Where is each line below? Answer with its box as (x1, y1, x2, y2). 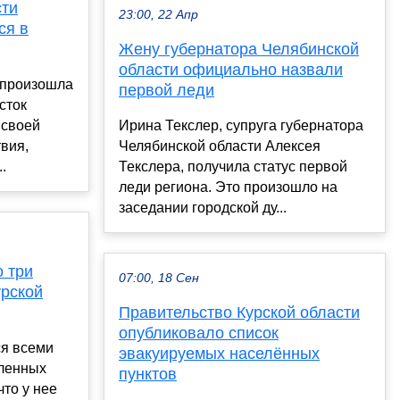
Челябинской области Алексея (119, 138, 321, 154)
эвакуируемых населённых (119, 345, 320, 363)
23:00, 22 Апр (119, 8, 198, 22)
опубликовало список (119, 324, 279, 343)
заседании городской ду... (119, 200, 287, 216)
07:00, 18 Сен (119, 271, 199, 286)
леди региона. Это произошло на (119, 179, 337, 196)
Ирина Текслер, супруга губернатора (119, 118, 363, 134)
